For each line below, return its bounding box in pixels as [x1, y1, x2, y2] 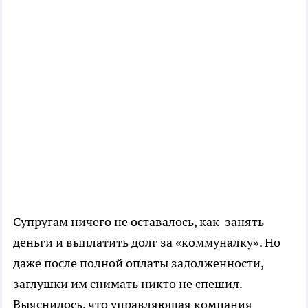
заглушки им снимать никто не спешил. [13, 276, 242, 292]
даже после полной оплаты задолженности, [13, 255, 263, 272]
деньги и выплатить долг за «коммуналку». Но [13, 234, 280, 251]
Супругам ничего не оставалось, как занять [13, 214, 264, 230]
